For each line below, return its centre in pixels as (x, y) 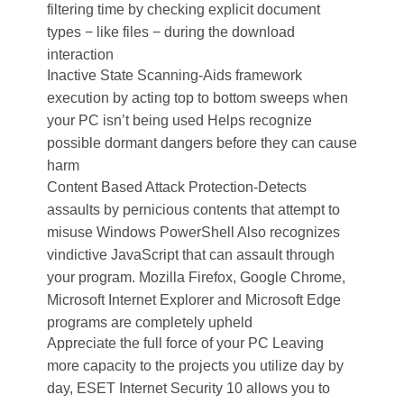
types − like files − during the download (170, 32)
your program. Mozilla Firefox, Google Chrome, (196, 277)
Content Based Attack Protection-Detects (176, 187)
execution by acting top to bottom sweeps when (197, 98)
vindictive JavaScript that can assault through (190, 254)
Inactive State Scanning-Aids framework (174, 76)
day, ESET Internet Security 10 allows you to (188, 389)
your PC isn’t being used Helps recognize (179, 121)
